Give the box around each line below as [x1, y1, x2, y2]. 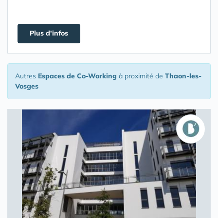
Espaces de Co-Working [38, 72, 117, 80]
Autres [15, 72, 38, 80]
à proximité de [117, 72, 165, 80]
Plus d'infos [30, 29, 68, 37]
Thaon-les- [165, 72, 201, 80]
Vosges [15, 82, 38, 91]
